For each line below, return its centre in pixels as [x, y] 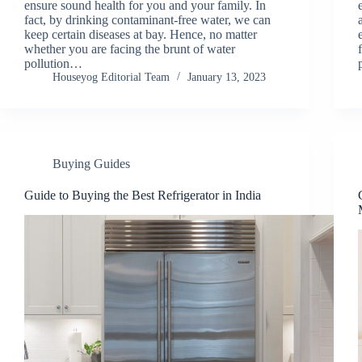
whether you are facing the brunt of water [130, 48]
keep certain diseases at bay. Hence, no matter [141, 34]
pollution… [53, 63]
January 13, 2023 [227, 77]
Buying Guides [91, 163]
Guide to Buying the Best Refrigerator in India [143, 195]
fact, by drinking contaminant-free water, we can [147, 19]
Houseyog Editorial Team [111, 77]
